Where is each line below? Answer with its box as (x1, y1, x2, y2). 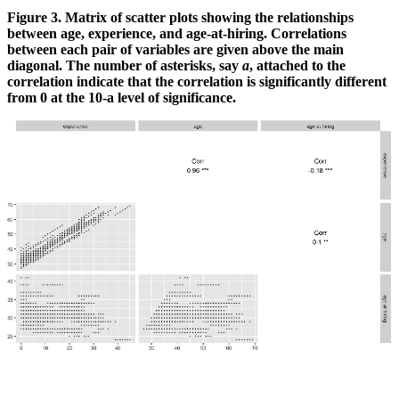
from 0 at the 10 (7, 89, 102, 105)
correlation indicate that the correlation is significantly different (7, 73, 387, 89)
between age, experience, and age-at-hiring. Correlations (7, 25, 346, 41)
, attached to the (249, 57, 346, 73)
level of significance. (114, 89, 236, 105)
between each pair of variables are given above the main (7, 41, 344, 57)
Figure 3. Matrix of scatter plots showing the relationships (7, 9, 354, 25)
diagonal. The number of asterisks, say (7, 57, 242, 73)
